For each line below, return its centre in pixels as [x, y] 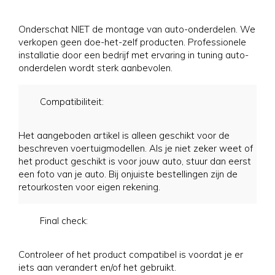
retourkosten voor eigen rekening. [89, 187]
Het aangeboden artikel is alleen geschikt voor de [124, 135]
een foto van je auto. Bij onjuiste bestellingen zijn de [128, 174]
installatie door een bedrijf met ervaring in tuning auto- [134, 55]
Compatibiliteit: [72, 101]
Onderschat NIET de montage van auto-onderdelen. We [137, 29]
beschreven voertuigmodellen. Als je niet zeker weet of [136, 148]
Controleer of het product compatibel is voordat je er [131, 254]
